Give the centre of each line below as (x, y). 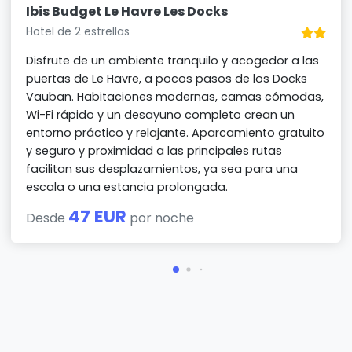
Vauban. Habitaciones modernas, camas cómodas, (175, 96)
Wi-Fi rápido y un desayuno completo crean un (161, 114)
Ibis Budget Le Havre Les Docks (127, 11)
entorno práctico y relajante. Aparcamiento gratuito (176, 132)
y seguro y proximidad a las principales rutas (154, 150)
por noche (161, 218)
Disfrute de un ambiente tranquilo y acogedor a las (173, 60)
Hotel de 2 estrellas (78, 31)
